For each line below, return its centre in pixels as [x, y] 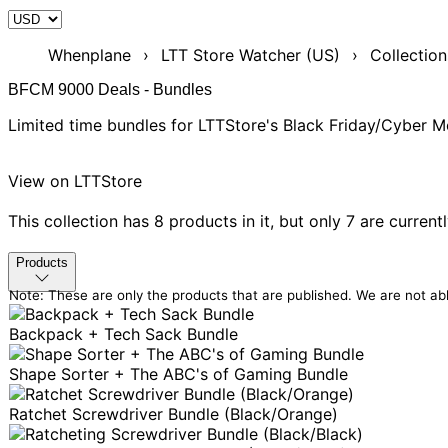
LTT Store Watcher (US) [250, 55]
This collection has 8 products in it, [143, 221]
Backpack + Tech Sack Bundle [123, 334]
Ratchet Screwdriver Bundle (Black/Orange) [173, 414]
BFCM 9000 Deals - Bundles [110, 89]
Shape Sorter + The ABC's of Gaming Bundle [178, 374]
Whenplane [89, 55]
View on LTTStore [75, 181]
